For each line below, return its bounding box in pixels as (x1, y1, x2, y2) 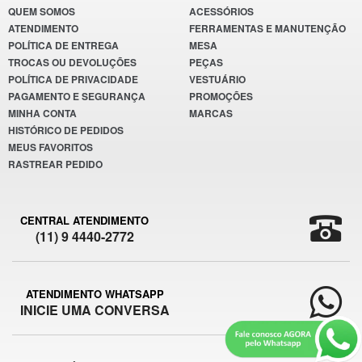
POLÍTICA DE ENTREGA (8, 38, 119, 53)
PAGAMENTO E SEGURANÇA (8, 89, 145, 104)
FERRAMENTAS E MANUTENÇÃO (189, 21, 346, 36)
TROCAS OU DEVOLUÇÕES (8, 55, 137, 70)
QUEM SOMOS (8, 4, 75, 19)
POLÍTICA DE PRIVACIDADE (8, 72, 138, 87)
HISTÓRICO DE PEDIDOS (8, 123, 124, 138)
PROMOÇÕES (189, 89, 253, 104)
